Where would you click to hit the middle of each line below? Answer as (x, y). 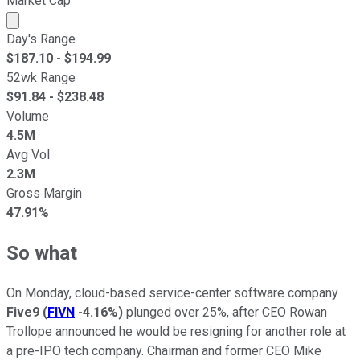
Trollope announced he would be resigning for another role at (176, 331)
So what (42, 253)
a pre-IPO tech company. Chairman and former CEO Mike (164, 350)
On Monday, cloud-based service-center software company (172, 292)
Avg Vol (28, 154)
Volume (28, 116)
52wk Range (41, 77)
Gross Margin (44, 193)
